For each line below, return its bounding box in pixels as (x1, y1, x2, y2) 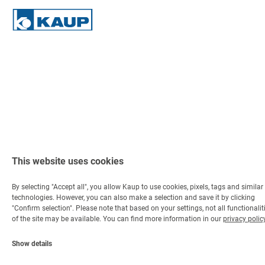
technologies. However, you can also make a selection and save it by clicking (12, 193, 255, 202)
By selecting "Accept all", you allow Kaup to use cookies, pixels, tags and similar (12, 183, 263, 191)
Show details (12, 240, 52, 248)
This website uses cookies (12, 156, 124, 167)
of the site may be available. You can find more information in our (12, 215, 223, 223)
